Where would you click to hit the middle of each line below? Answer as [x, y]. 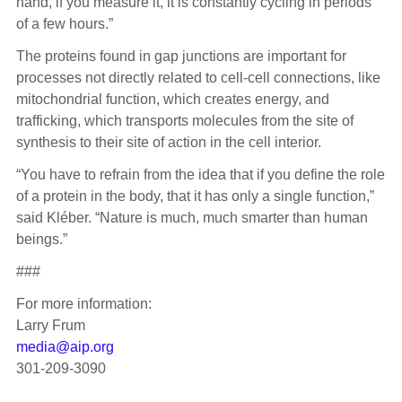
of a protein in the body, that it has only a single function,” [195, 197]
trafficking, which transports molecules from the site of [184, 121]
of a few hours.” [64, 24]
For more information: [83, 304]
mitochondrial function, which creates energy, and [172, 100]
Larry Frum [50, 326]
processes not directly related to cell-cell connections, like [198, 78]
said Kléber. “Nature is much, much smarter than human [192, 218]
